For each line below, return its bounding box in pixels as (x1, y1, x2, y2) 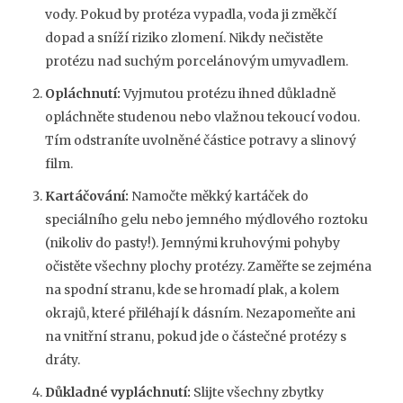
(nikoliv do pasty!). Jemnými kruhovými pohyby (45, 235, 340, 252)
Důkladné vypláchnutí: (45, 384, 191, 401)
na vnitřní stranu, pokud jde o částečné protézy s (45, 328, 346, 345)
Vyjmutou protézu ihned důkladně (121, 85, 336, 103)
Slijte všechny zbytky (191, 384, 324, 401)
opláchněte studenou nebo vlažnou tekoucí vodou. (45, 109, 360, 126)
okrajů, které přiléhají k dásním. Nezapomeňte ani (45, 305, 355, 322)
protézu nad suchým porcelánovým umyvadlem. (45, 53, 348, 70)
